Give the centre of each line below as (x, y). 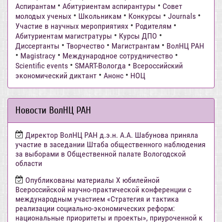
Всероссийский (158, 66)
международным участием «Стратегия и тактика (97, 199)
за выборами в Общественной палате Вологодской (101, 154)
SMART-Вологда (100, 66)
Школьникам (100, 16)
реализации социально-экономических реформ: (95, 209)
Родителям (153, 26)
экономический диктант (56, 76)
